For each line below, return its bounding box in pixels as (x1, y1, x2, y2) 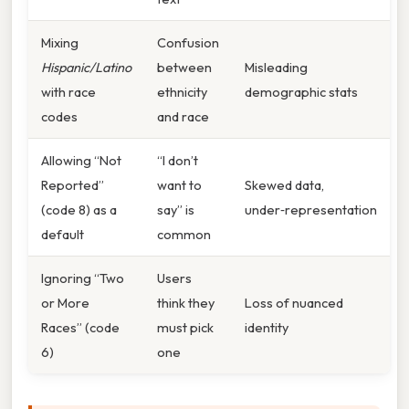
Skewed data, (245, 175, 324, 194)
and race (157, 107, 209, 125)
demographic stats (245, 82, 358, 100)
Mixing (41, 33, 79, 51)
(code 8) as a (41, 200, 117, 218)
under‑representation (245, 200, 377, 218)
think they (157, 293, 215, 311)
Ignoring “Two (41, 268, 124, 287)
